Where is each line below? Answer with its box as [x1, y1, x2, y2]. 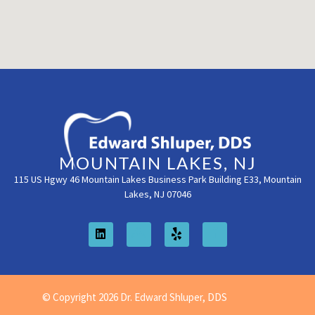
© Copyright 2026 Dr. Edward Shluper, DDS [41, 290, 227, 304]
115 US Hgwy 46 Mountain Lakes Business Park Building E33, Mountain [13, 172, 302, 186]
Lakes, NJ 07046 [124, 187, 191, 200]
